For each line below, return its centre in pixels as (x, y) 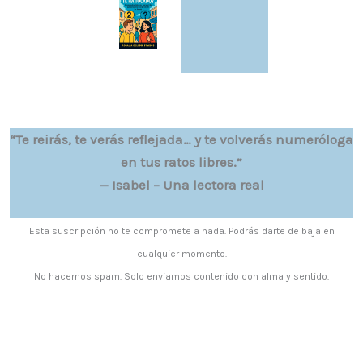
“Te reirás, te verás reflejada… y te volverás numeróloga (181, 139)
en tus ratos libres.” (181, 162)
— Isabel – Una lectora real (181, 184)
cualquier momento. (181, 253)
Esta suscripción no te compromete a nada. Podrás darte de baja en (181, 231)
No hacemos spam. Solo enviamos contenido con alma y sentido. (181, 276)
